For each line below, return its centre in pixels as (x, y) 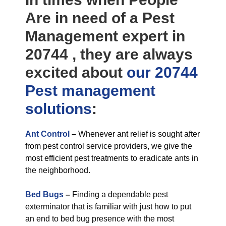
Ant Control (47, 134)
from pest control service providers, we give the (109, 146)
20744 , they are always (109, 54)
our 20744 (162, 72)
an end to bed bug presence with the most (100, 219)
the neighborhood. (58, 170)
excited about (76, 72)
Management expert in (105, 36)
